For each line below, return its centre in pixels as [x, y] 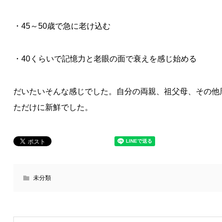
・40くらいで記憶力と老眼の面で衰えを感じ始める [105, 59]
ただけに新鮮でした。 [53, 107]
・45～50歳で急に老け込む [62, 26]
